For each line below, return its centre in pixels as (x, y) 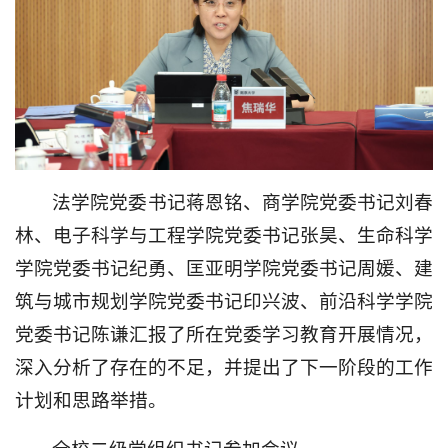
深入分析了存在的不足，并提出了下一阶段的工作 (224, 368)
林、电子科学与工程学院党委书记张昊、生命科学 (224, 236)
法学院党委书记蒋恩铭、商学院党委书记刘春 (242, 203)
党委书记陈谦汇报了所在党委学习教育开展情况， (224, 335)
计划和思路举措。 (91, 401)
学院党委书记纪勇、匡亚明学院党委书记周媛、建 (224, 269)
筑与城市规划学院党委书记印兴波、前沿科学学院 (224, 302)
